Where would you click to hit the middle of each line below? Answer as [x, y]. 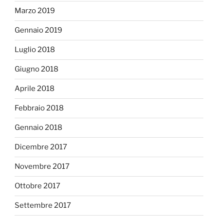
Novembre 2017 [42, 167]
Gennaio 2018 [38, 128]
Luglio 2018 [35, 50]
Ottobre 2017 [37, 186]
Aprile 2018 [35, 89]
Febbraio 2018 [39, 108]
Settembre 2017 [43, 206]
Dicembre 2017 [41, 147]
